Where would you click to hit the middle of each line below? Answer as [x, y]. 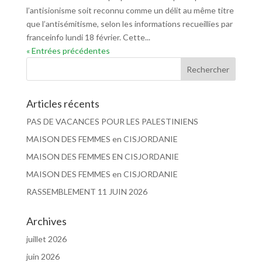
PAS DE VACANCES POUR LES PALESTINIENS [112, 121]
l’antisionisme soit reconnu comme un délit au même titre [130, 10]
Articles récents [63, 104]
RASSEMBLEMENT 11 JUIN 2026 [87, 192]
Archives [46, 221]
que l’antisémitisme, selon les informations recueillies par [129, 24]
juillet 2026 [46, 239]
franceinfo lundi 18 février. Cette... [88, 37]
